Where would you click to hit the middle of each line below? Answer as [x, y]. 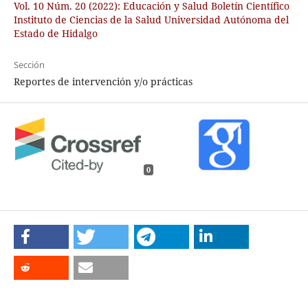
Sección [29, 65]
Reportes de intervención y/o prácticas [103, 82]
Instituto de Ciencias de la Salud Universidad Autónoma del [151, 20]
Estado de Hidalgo [55, 34]
